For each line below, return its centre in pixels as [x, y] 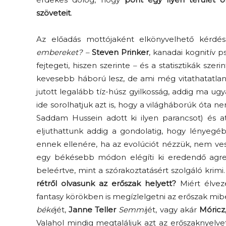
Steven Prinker [121, 52]
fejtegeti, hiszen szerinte [85, 66]
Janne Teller [93, 210]
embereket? [60, 52]
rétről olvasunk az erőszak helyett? [106, 184]
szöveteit [53, 13]
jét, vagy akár [173, 210]
